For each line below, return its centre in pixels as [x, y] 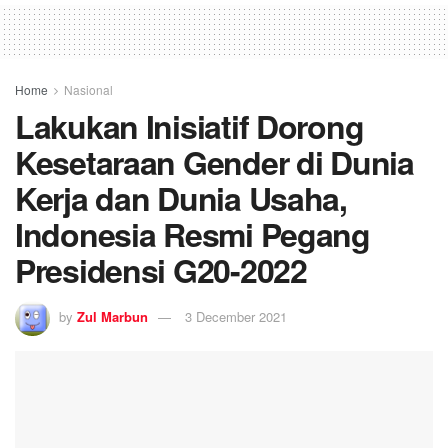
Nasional [88, 90]
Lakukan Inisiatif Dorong [189, 126]
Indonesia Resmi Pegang [192, 234]
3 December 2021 [236, 316]
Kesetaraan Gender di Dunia [214, 162]
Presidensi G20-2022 [161, 270]
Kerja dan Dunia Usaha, [181, 198]
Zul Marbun [112, 316]
